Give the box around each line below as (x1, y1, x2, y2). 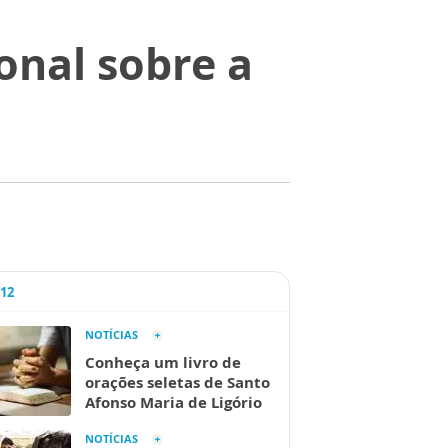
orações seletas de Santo (85, 372, 270, 392)
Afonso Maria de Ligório (85, 392, 262, 412)
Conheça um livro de (85, 352, 241, 372)
